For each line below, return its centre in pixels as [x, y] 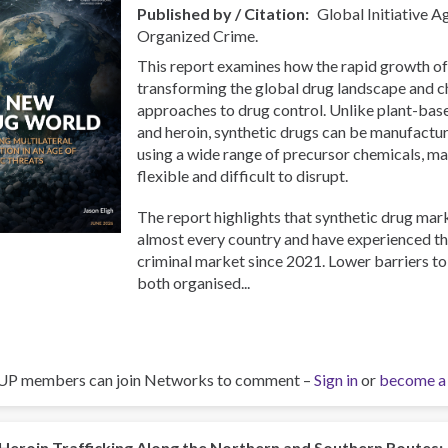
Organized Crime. [198, 35]
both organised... [194, 282]
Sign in [336, 380]
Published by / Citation [221, 13]
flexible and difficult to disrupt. [243, 175]
